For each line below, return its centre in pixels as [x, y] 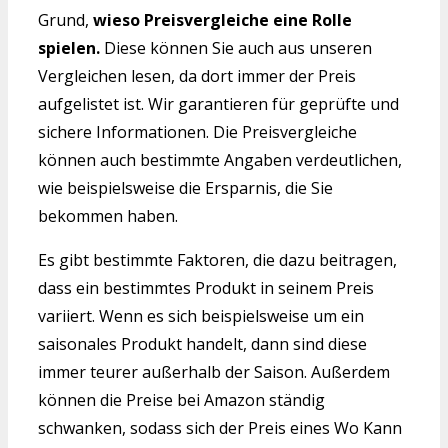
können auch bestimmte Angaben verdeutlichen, [220, 159]
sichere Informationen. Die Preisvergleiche [197, 131]
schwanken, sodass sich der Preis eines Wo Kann [220, 427]
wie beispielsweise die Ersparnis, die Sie [185, 187]
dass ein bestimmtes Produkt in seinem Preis [206, 287]
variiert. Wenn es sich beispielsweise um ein [201, 315]
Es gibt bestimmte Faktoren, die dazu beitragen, [217, 259]
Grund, [65, 19]
